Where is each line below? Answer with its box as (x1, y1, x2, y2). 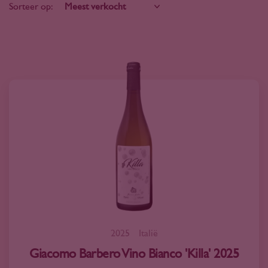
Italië (138, 229, 158, 238)
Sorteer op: (9, 2, 53, 11)
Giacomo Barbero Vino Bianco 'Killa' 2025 (29, 247, 239, 260)
